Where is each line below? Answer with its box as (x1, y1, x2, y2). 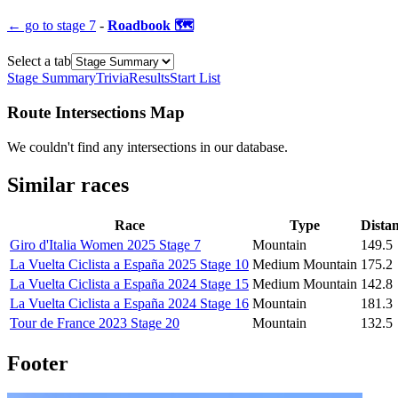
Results (129, 70, 170, 86)
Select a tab (7, 53, 71, 69)
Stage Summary (7, 70, 96, 86)
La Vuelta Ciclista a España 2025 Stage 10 (10, 256, 249, 272)
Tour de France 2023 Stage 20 (10, 314, 179, 330)
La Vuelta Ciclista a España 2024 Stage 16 (10, 295, 249, 311)
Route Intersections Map (7, 103, 185, 123)
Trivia (96, 70, 129, 86)
